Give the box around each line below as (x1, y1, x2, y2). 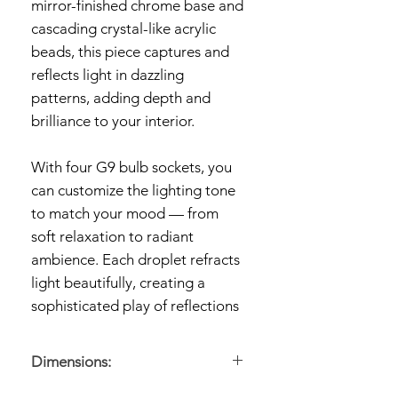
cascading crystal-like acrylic (31, 20, 216, 37)
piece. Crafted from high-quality (31, 343, 241, 361)
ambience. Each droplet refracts (31, 251, 240, 268)
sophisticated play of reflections (31, 297, 239, 314)
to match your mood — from (31, 204, 219, 222)
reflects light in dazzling (31, 66, 184, 84)
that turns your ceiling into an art (31, 320, 244, 338)
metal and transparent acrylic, (31, 366, 226, 384)
